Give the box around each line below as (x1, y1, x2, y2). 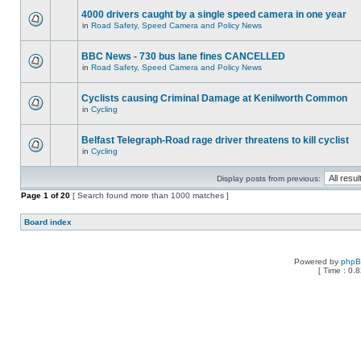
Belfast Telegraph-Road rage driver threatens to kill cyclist (81, 135, 349, 146)
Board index (24, 218, 72, 226)
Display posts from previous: (217, 174, 321, 183)
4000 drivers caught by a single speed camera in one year (81, 9, 346, 20)
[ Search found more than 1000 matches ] (70, 191, 229, 200)
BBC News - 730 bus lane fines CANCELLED (81, 51, 285, 62)
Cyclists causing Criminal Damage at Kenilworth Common (81, 93, 347, 104)
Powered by (294, 257, 341, 266)
